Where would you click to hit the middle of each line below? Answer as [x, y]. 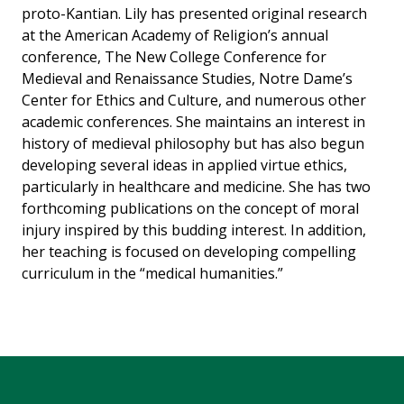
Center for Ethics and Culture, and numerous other [194, 101]
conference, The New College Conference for [174, 57]
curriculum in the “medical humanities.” [152, 274]
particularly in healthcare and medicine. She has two [196, 187]
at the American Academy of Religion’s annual [175, 36]
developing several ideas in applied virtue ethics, [184, 165]
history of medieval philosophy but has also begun [193, 144]
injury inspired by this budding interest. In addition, [194, 230]
